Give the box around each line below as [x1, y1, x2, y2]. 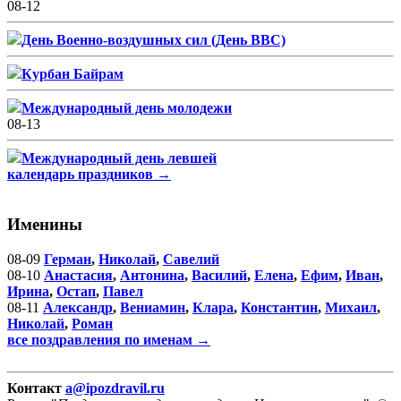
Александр [43, 300, 113, 316]
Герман [44, 252, 91, 268]
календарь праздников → [7, 166, 171, 182]
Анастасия [44, 268, 113, 284]
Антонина [120, 268, 184, 284]
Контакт [7, 380, 65, 397]
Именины [7, 215, 82, 235]
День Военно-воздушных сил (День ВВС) [21, 31, 286, 47]
